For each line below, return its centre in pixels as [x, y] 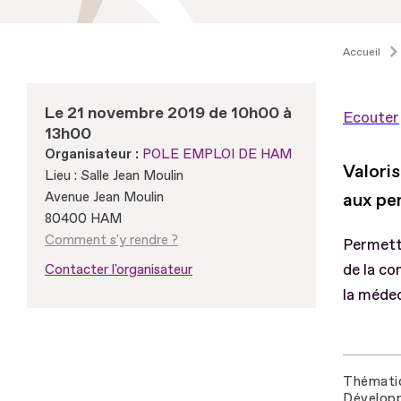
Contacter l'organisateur [119, 269]
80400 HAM [83, 218]
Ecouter [371, 117]
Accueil [362, 52]
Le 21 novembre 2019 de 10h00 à [168, 113]
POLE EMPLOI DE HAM [217, 154]
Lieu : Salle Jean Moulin [114, 175]
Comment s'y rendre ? [111, 240]
